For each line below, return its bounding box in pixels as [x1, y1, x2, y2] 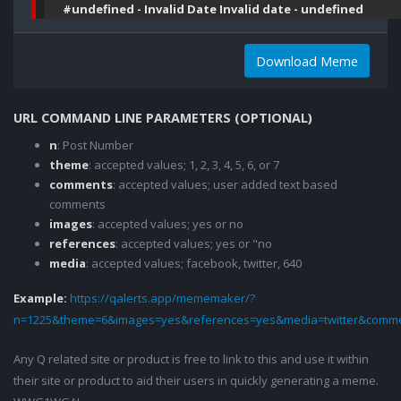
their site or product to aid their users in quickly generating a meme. [13, 372, 379, 389]
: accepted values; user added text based [113, 176, 337, 193]
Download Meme [256, 52, 358, 70]
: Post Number [57, 137, 133, 154]
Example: [13, 290, 70, 307]
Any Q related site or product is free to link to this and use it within [13, 351, 369, 368]
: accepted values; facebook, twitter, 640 [86, 255, 302, 272]
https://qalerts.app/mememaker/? [70, 290, 255, 307]
